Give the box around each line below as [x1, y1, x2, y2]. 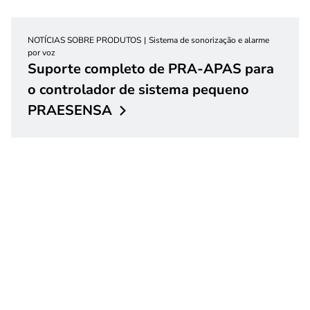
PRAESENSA [28, 100, 112, 120]
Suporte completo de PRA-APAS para [28, 59, 274, 78]
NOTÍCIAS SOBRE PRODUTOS [28, 34, 141, 46]
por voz [28, 46, 55, 58]
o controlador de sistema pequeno [28, 80, 249, 99]
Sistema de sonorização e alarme [149, 34, 269, 46]
